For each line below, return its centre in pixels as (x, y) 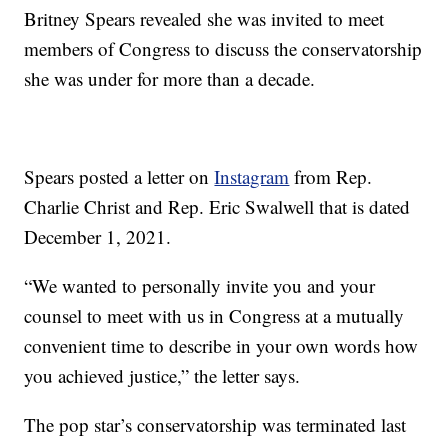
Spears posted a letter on (119, 177)
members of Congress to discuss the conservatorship (223, 49)
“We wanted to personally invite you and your (200, 286)
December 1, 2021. (98, 237)
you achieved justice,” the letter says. (162, 376)
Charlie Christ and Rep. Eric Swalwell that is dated (217, 207)
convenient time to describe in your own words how (221, 346)
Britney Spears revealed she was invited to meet (204, 19)
